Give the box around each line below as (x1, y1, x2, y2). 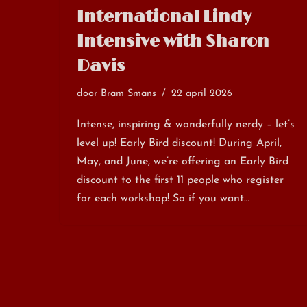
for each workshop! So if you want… (77, 193, 253, 204)
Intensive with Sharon (77, 31, 269, 51)
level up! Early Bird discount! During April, (77, 137, 282, 149)
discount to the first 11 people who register (77, 174, 284, 186)
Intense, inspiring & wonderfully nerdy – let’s (77, 119, 295, 130)
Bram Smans (101, 88, 156, 99)
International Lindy (77, 6, 251, 27)
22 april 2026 (171, 88, 232, 99)
